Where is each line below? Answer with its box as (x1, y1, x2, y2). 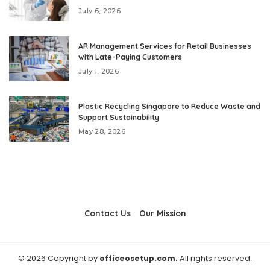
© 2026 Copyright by (18, 253, 99, 264)
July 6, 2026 (78, 7, 121, 16)
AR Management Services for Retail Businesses (78, 42, 251, 51)
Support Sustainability (78, 113, 159, 122)
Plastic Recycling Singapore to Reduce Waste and (78, 102, 260, 111)
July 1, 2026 (78, 67, 119, 76)
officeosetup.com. (99, 253, 178, 264)
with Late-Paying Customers (78, 52, 182, 62)
